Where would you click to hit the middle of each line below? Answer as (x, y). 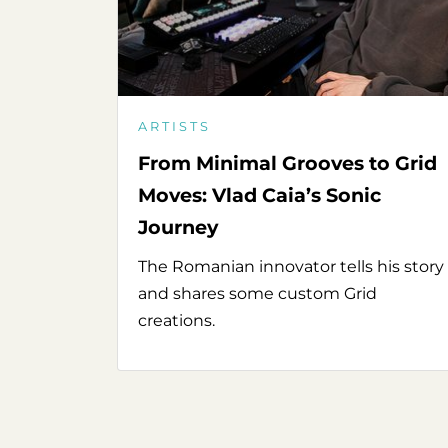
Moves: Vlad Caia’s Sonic (259, 195)
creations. (176, 321)
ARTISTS (174, 127)
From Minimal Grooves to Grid (287, 163)
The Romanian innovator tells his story (291, 267)
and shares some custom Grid (257, 294)
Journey (178, 227)
